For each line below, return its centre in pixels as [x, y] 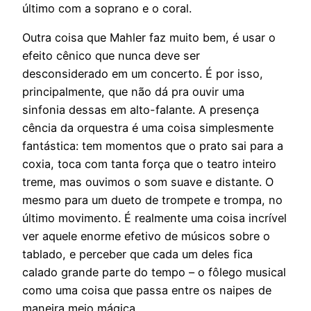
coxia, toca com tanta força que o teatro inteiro [149, 163]
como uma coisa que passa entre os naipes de [147, 290]
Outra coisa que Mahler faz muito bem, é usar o [149, 37]
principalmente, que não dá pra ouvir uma [133, 91]
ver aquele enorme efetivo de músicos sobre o [146, 236]
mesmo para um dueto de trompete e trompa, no [152, 200]
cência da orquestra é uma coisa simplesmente [148, 127]
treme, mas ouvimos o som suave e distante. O [148, 182]
